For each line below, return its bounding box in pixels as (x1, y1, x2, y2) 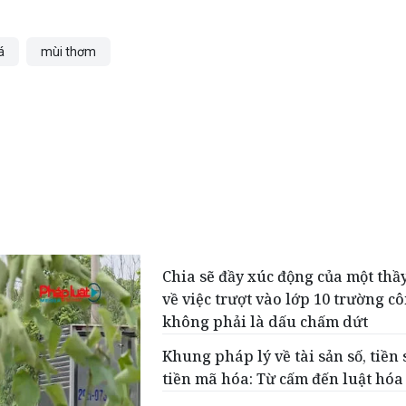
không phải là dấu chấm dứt (162, 312, 369, 332)
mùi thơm (41, 44, 96, 59)
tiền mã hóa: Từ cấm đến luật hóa (162, 369, 404, 389)
